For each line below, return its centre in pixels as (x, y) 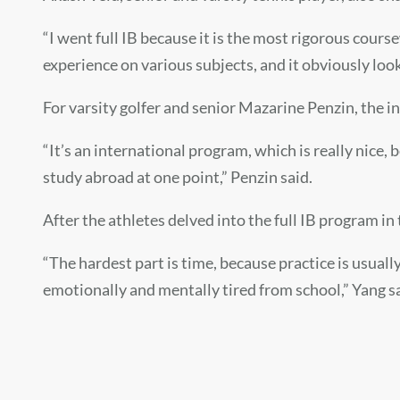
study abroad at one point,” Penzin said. (178, 177)
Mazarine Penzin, (298, 108)
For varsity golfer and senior (139, 108)
